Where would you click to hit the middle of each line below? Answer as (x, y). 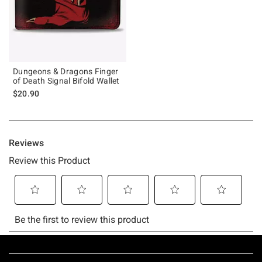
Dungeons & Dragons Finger (66, 71)
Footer (23, 254)
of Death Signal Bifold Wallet (66, 80)
